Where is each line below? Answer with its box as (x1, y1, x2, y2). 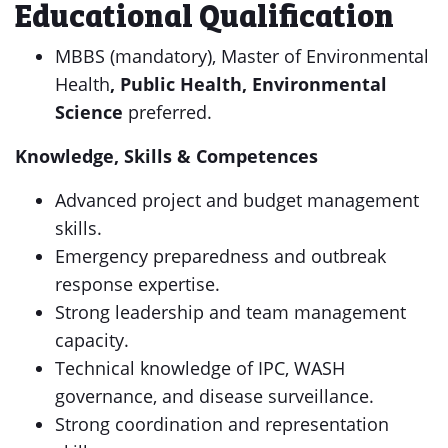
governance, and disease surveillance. (55, 384, 374, 408)
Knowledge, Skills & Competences (15, 144, 318, 168)
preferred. (123, 100, 212, 124)
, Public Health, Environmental (110, 72, 387, 96)
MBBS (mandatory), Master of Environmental (55, 44, 429, 68)
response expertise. (55, 272, 220, 296)
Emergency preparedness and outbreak (55, 244, 386, 268)
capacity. (55, 328, 129, 352)
